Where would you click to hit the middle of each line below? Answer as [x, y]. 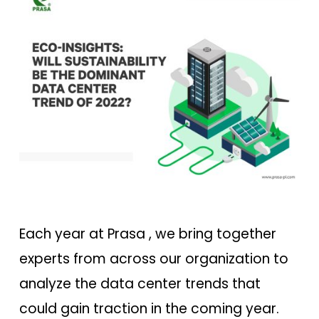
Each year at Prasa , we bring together [147, 234]
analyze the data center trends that [140, 283]
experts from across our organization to [153, 258]
